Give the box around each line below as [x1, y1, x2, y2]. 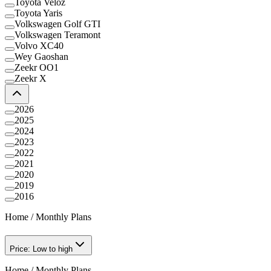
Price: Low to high [10, 244, 73, 254]
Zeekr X [15, 73, 47, 83]
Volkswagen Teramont [15, 29, 100, 40]
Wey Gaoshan [15, 51, 68, 62]
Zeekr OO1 [15, 62, 59, 73]
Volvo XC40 [15, 40, 64, 51]
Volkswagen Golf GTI [15, 18, 100, 29]
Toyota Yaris [15, 7, 62, 18]
